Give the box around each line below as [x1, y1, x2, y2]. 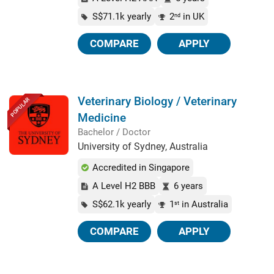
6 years [174, 180, 203, 191]
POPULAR [9, 95, 32, 119]
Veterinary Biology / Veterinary [78, 94, 237, 108]
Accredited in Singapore [90, 162, 190, 173]
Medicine [78, 111, 126, 125]
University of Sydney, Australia [78, 141, 208, 152]
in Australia [179, 199, 228, 210]
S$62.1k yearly [92, 199, 151, 210]
